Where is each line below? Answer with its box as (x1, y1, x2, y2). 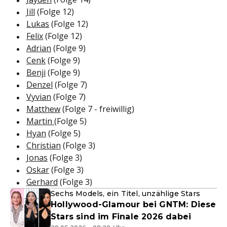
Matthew (26, 103, 60, 115)
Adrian (26, 43, 51, 54)
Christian (26, 140, 61, 152)
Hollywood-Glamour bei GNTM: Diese (51, 200, 216, 210)
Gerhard (26, 176, 58, 188)
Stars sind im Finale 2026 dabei (51, 212, 192, 222)
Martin (26, 116, 54, 127)
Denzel (26, 79, 53, 91)
